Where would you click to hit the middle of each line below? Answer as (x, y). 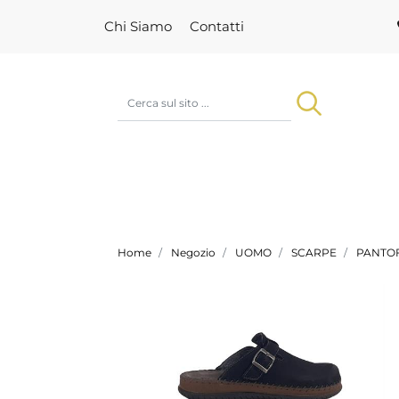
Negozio (193, 253)
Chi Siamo (138, 26)
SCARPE (314, 253)
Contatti (217, 26)
